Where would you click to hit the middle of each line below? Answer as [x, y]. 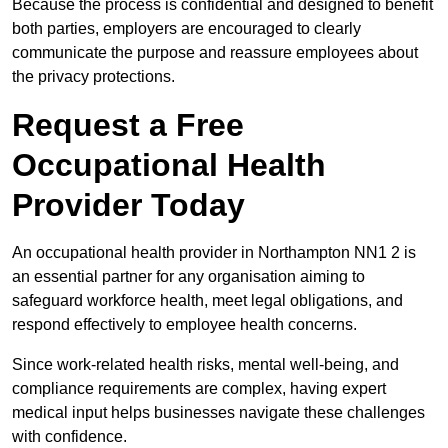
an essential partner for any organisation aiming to [188, 277]
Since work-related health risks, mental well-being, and [205, 365]
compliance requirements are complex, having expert [199, 389]
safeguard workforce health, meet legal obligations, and [207, 301]
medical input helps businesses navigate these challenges [218, 413]
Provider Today [128, 205]
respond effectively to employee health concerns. [184, 325]
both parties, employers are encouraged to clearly [186, 29]
